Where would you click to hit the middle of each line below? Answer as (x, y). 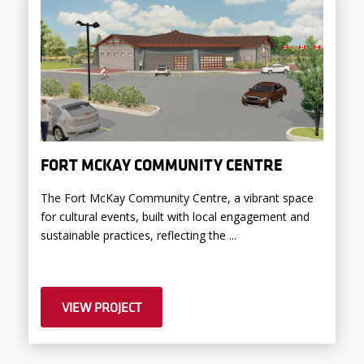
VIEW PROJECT (102, 307)
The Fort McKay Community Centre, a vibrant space (177, 197)
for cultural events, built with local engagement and (175, 216)
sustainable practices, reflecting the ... (139, 235)
